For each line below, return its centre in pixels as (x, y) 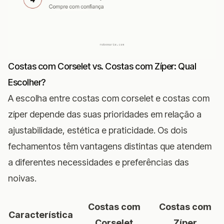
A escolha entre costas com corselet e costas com (109, 98)
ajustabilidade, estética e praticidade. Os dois (98, 130)
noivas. (22, 178)
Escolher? (27, 82)
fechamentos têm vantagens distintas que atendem (110, 146)
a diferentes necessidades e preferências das (98, 162)
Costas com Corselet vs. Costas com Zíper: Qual (102, 66)
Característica (41, 214)
